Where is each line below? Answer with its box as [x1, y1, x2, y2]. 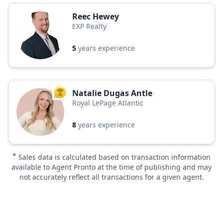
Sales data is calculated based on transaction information [18, 152, 211, 162]
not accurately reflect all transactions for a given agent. [19, 172, 204, 182]
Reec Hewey [72, 11, 119, 22]
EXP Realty [72, 21, 107, 31]
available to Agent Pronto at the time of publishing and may [11, 162, 212, 172]
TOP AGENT [59, 90, 94, 99]
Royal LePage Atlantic [72, 98, 143, 108]
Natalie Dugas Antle [72, 88, 152, 99]
